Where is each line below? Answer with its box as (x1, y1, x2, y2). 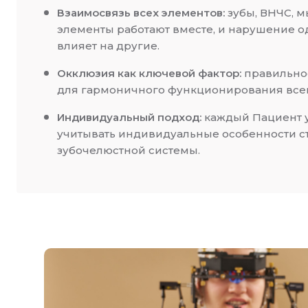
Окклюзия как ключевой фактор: (57, 67, 241, 80)
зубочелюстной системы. (57, 144, 200, 157)
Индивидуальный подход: (57, 111, 201, 124)
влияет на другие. (57, 39, 159, 52)
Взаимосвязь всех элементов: (57, 6, 225, 19)
